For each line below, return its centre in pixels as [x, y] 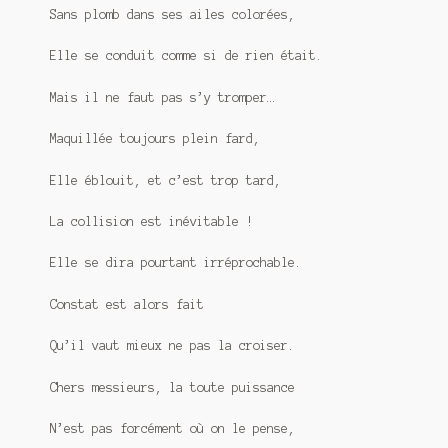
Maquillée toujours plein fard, [154, 139]
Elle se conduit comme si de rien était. [186, 56]
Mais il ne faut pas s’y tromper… [161, 97]
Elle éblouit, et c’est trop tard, [165, 180]
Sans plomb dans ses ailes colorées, [172, 15]
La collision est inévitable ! [151, 222]
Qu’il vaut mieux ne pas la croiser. [172, 346]
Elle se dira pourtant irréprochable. [175, 263]
